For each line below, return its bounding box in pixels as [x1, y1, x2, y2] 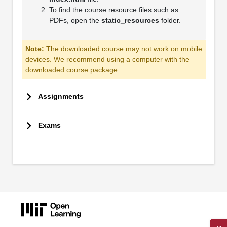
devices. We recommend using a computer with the [25, 55, 190, 64]
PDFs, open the [49, 16, 101, 25]
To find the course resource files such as [49, 6, 178, 14]
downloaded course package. [25, 66, 120, 74]
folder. [159, 16, 181, 25]
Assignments [37, 92, 84, 100]
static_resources [101, 16, 159, 25]
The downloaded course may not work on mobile [46, 45, 202, 53]
